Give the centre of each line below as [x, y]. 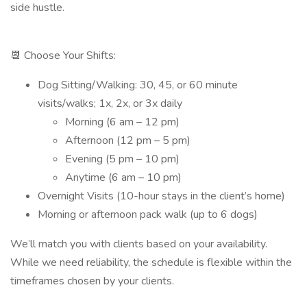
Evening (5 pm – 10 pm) [122, 159]
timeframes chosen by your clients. [92, 281]
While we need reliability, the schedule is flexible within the [151, 262]
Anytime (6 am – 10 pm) [123, 177]
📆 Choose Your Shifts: [63, 56]
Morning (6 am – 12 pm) [122, 122]
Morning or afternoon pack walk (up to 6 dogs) [148, 214]
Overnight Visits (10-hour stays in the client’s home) [161, 196]
